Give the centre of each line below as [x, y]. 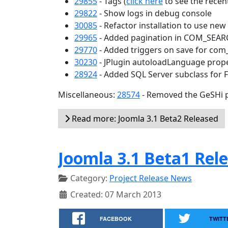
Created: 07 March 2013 [116, 194]
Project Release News [151, 178]
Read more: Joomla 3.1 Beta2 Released [144, 119]
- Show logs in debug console [154, 13]
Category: [89, 178]
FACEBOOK [116, 219]
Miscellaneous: [88, 95]
